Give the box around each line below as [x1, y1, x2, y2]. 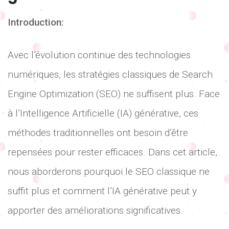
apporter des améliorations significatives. [8, 204, 183, 217]
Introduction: [8, 16, 64, 28]
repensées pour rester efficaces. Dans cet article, [8, 146, 217, 158]
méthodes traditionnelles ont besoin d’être [8, 127, 188, 139]
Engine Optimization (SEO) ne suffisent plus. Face [8, 88, 220, 100]
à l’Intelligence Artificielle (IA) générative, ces [8, 107, 198, 120]
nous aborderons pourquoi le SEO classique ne [8, 166, 210, 178]
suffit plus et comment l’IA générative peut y [8, 185, 197, 197]
